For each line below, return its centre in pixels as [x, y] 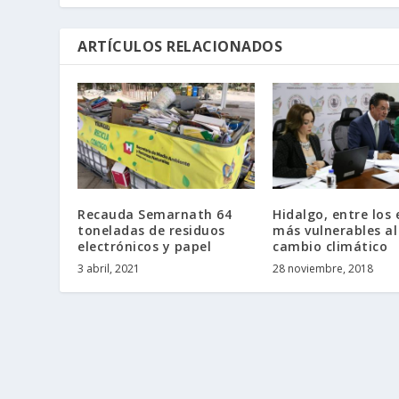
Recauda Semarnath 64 [155, 215]
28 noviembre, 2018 [323, 269]
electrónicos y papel [145, 247]
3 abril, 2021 [109, 269]
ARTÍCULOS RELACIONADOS [180, 46]
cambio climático [330, 247]
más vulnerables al [335, 231]
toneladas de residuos [151, 231]
